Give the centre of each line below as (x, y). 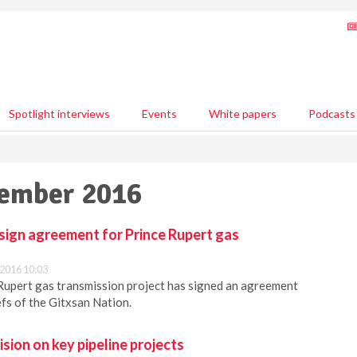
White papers (243, 114)
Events (159, 114)
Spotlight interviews (59, 114)
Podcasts (332, 114)
